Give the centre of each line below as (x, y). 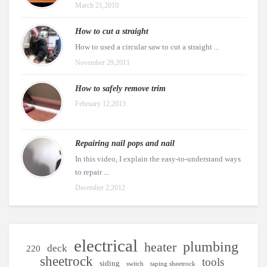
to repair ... (92, 172)
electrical (105, 246)
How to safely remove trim (120, 89)
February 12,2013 (100, 104)
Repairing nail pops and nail (125, 143)
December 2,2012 (100, 188)
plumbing (210, 247)
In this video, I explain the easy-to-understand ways (158, 159)
